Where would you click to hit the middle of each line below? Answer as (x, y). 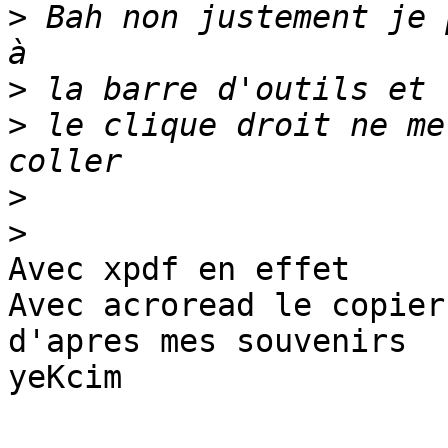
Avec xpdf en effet (179, 269)
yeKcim (65, 377)
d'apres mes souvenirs (207, 341)
